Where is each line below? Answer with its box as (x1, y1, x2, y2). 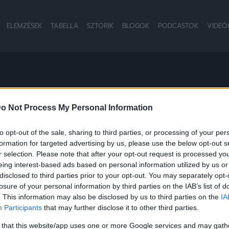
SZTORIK (86, 21, 114, 31)
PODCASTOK (157, 21, 199, 31)
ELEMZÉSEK (6, 21, 42, 31)
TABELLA (50, 21, 79, 31)
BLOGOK (122, 21, 150, 31)
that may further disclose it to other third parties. (42, 203, 199, 212)
